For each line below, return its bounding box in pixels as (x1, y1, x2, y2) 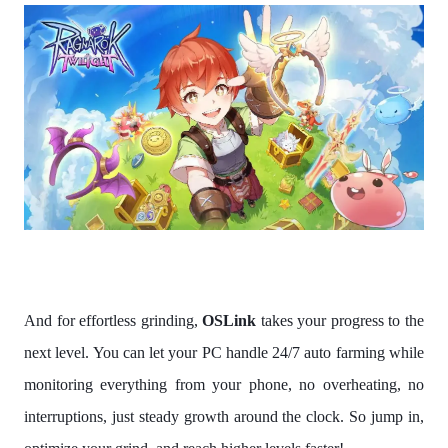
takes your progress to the (256, 312, 425, 330)
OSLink (202, 312, 257, 330)
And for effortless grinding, (24, 312, 203, 330)
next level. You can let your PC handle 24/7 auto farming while (24, 344, 424, 362)
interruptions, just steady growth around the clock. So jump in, (24, 408, 424, 426)
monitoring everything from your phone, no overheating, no (24, 376, 424, 394)
